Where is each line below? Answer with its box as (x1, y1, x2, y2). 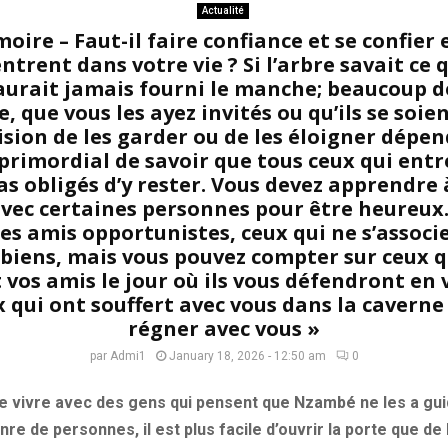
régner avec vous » (128, 315, 320, 342)
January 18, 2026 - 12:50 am (169, 349, 326, 363)
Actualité (201, 5, 244, 16)
